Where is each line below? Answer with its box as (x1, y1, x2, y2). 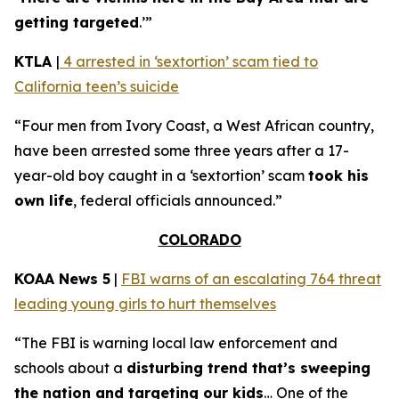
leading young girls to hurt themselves (14, 295, 276, 313)
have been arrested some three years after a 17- (14, 142, 349, 159)
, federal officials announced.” (73, 191, 282, 209)
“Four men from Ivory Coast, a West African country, (14, 117, 374, 134)
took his (308, 167, 369, 184)
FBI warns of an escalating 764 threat (121, 270, 381, 288)
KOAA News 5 (14, 270, 110, 288)
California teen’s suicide (14, 77, 179, 95)
